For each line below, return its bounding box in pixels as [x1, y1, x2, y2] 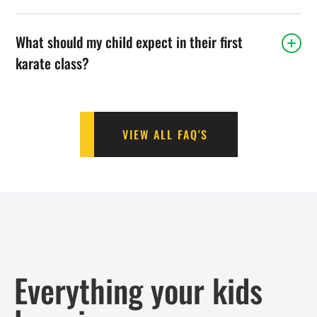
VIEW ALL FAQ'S [122, 125, 208, 143]
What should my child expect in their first [16, 30, 243, 52]
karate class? [16, 52, 90, 74]
